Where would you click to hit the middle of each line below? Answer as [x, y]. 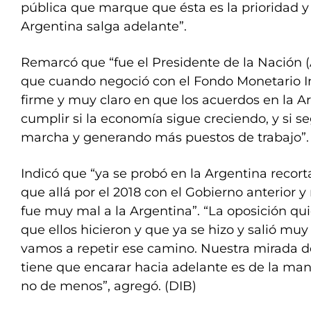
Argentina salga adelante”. [104, 26]
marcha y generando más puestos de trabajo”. [165, 137]
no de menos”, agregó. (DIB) [109, 286]
